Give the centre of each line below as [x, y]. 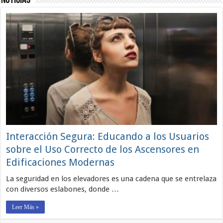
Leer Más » [26, 207]
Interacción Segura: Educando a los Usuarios [108, 137]
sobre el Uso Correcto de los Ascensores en [103, 150]
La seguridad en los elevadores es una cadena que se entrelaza [111, 179]
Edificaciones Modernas [60, 163]
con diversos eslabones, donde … [63, 189]
